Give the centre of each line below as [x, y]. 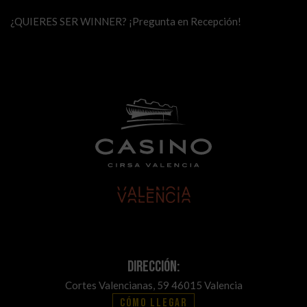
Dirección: [153, 267]
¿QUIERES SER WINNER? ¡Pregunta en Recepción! [126, 22]
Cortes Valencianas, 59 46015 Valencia [153, 285]
